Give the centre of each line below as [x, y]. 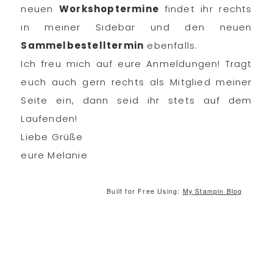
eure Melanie [54, 155]
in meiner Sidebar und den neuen [136, 27]
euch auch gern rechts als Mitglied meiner [136, 82]
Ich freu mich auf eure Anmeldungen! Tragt [136, 64]
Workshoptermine [112, 9]
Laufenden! [49, 119]
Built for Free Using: [145, 191]
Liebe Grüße [52, 137]
